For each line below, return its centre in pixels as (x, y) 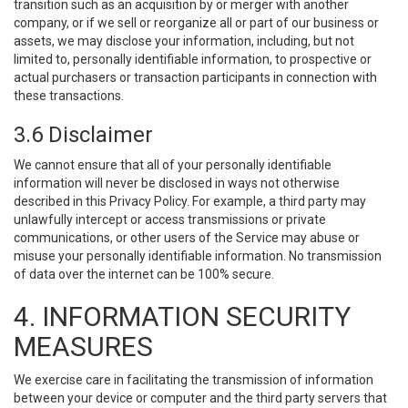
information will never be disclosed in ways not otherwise (177, 183)
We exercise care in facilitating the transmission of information (194, 380)
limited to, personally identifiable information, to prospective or (193, 59)
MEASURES (83, 347)
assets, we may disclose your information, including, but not (184, 41)
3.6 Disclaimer (83, 135)
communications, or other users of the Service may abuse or (187, 238)
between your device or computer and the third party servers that (200, 398)
